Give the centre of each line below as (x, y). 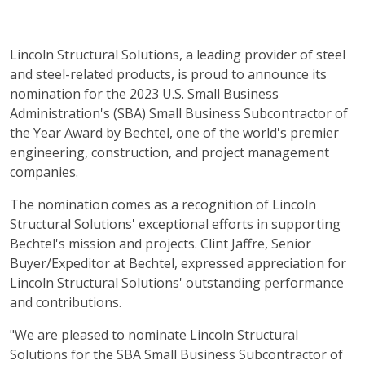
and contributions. (66, 302)
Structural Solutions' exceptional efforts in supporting (175, 224)
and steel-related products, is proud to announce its (168, 74)
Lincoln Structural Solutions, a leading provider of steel (178, 55)
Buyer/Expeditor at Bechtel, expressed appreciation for (178, 263)
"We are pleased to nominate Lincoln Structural (154, 335)
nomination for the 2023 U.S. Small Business (144, 94)
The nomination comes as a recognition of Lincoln (163, 204)
